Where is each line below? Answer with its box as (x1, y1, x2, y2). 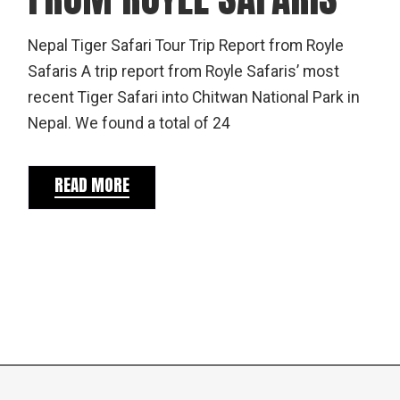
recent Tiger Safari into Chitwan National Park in (28, 87, 361, 110)
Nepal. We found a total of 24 (28, 112, 231, 136)
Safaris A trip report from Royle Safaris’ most (28, 61, 340, 84)
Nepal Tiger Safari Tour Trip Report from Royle (28, 35, 345, 58)
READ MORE (54, 172, 130, 198)
